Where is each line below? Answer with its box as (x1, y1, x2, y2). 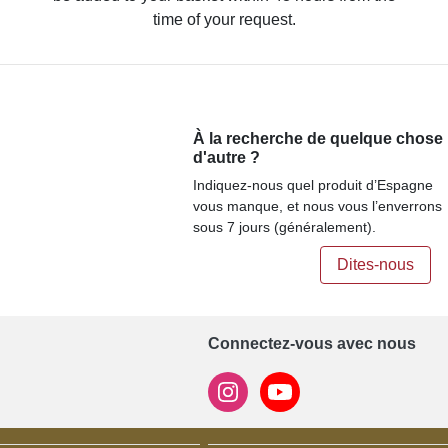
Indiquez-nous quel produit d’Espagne (192, 177, 433, 193)
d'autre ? (192, 149, 260, 166)
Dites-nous (337, 256, 414, 273)
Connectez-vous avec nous (208, 335, 416, 352)
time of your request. (152, 11, 296, 28)
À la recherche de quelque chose (192, 130, 443, 147)
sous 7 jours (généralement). (192, 219, 376, 235)
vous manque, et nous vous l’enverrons (192, 198, 442, 214)
